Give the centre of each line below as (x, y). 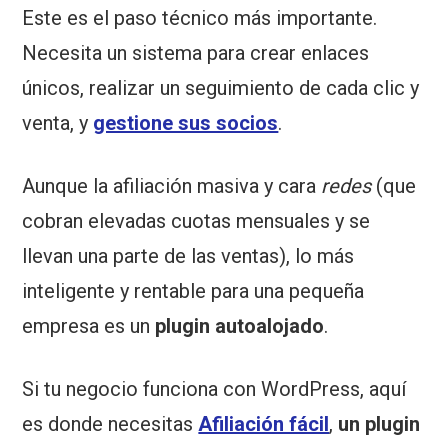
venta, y (58, 123)
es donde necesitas (110, 424)
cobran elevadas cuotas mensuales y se (196, 221)
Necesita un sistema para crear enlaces (196, 53)
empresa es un (89, 326)
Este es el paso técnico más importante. (200, 18)
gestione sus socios (186, 123)
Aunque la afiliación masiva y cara (172, 186)
